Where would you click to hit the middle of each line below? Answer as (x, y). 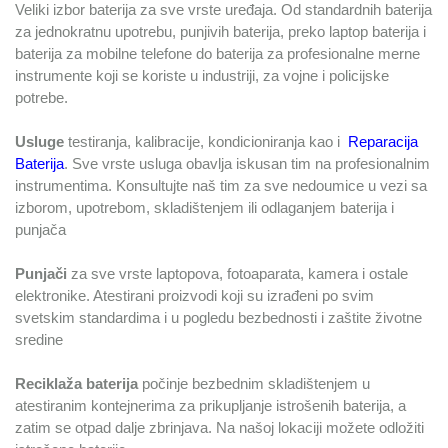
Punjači (41, 273)
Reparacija (383, 141)
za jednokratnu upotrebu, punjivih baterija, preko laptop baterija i (220, 31)
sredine (39, 339)
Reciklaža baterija (76, 383)
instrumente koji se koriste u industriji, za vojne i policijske (202, 75)
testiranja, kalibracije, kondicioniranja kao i (206, 141)
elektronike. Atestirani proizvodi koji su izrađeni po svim (194, 295)
